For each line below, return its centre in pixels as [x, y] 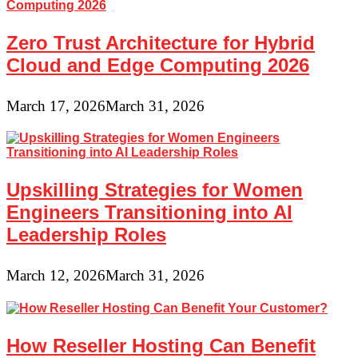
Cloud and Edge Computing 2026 [158, 66]
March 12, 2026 [56, 276]
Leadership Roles [86, 235]
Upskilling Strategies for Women [155, 190]
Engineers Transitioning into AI [149, 213]
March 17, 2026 [56, 106]
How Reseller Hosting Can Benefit [161, 345]
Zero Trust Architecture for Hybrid [161, 43]
